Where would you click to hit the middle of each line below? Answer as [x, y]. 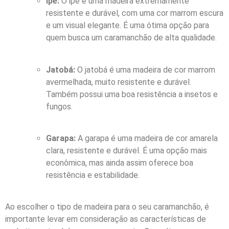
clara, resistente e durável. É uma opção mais [127, 151]
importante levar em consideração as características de [106, 219]
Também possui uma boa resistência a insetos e [132, 94]
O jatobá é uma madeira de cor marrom [145, 70]
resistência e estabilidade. [93, 175]
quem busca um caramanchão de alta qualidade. [131, 38]
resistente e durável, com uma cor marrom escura [135, 13]
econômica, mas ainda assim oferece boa [120, 163]
